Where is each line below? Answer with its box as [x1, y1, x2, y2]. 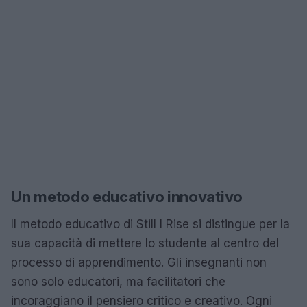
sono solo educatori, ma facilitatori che [11, 275, 225, 288]
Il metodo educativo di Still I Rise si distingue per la [11, 217, 290, 231]
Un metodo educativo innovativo [11, 188, 243, 206]
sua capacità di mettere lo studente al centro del [11, 236, 279, 250]
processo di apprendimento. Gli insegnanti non [11, 256, 267, 269]
